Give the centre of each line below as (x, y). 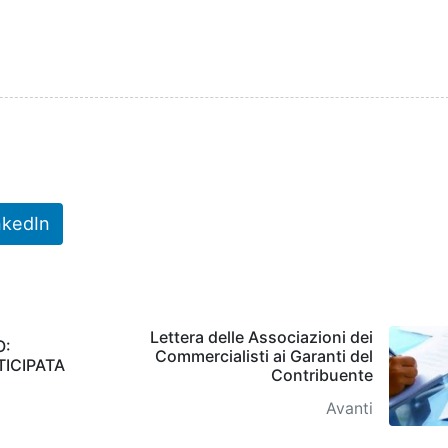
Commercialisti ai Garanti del (264, 355)
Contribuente (322, 374)
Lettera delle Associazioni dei (261, 336)
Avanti (349, 408)
